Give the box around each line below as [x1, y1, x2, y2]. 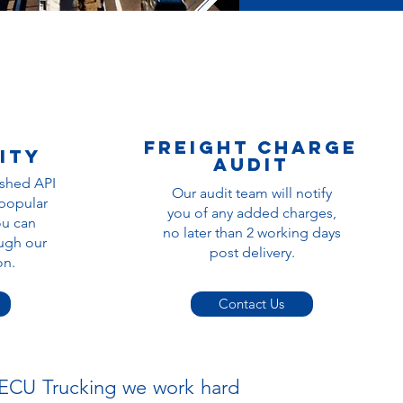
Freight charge [144, 136, 358, 158]
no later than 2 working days [163, 224, 341, 241]
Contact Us [219, 295, 284, 312]
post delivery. [209, 244, 295, 261]
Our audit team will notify [172, 184, 332, 201]
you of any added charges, [167, 204, 336, 221]
